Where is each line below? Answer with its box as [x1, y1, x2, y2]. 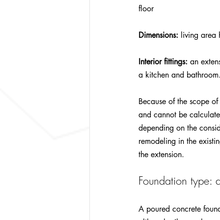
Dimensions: [138, 29, 178, 40]
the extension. [138, 149, 184, 160]
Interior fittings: [138, 56, 188, 67]
